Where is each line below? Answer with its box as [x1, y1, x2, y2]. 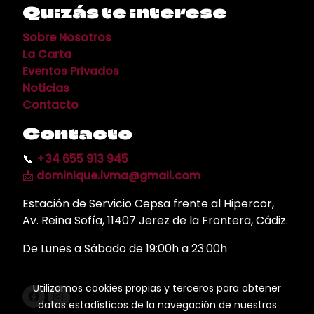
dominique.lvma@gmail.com [36, 167, 200, 184]
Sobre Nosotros [22, 29, 111, 46]
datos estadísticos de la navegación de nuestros [37, 298, 277, 312]
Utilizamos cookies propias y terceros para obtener [33, 281, 281, 295]
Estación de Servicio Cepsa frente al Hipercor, [22, 195, 274, 212]
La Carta [22, 46, 71, 62]
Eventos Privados [22, 62, 119, 79]
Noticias [22, 79, 69, 96]
